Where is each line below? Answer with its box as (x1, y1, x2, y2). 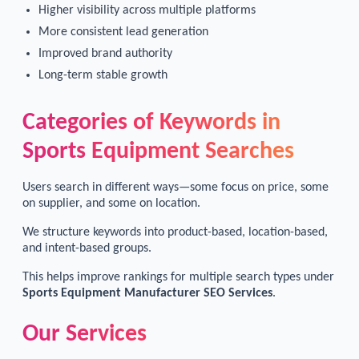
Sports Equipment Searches (22, 139, 294, 164)
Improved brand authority (38, 46, 172, 60)
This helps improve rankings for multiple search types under (22, 270, 334, 284)
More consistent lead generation (38, 25, 208, 38)
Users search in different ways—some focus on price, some (22, 180, 329, 194)
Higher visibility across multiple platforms (38, 3, 256, 17)
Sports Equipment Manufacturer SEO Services (22, 286, 272, 300)
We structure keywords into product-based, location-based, (22, 225, 328, 239)
